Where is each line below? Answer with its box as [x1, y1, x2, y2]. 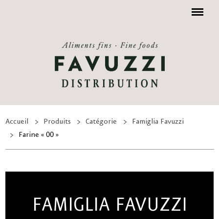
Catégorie [86, 117, 117, 127]
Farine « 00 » [19, 131, 59, 140]
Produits [43, 117, 71, 127]
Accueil [5, 117, 28, 127]
